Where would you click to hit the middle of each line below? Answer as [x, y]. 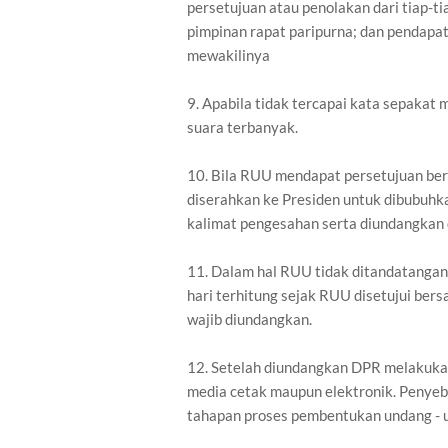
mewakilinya [228, 55]
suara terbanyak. [242, 127]
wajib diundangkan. [249, 319]
